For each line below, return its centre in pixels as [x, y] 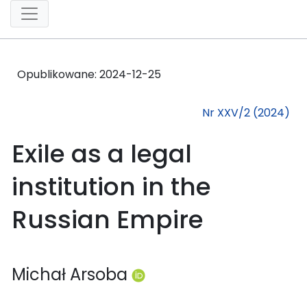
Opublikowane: [58, 74]
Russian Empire [108, 219]
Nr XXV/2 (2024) [246, 112]
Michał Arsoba [72, 274]
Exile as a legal [102, 153]
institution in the [111, 186]
